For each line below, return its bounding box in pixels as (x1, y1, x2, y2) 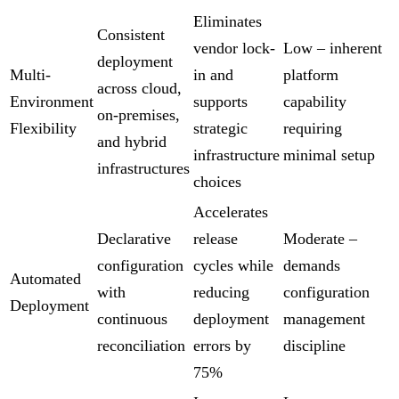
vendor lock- (193, 39, 275, 58)
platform (283, 66, 338, 85)
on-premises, (97, 106, 180, 125)
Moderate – (283, 230, 357, 248)
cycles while (193, 256, 273, 275)
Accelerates (193, 203, 268, 222)
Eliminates (193, 12, 262, 31)
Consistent (97, 26, 165, 45)
